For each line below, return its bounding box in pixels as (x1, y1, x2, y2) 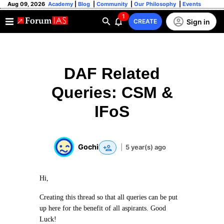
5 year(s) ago (125, 142, 166, 151)
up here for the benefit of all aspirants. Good (39, 204, 166, 212)
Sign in (186, 17, 210, 26)
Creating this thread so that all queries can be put (39, 193, 177, 201)
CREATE (133, 17, 157, 25)
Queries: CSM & (51, 83, 173, 101)
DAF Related (64, 64, 160, 82)
